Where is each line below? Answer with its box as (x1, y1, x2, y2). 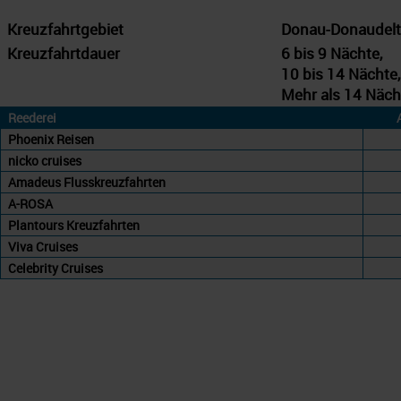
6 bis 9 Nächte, (281, 43, 382, 64)
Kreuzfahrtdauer (7, 43, 120, 64)
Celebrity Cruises (8, 260, 103, 277)
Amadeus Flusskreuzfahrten (8, 174, 166, 192)
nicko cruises (8, 152, 81, 170)
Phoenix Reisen (8, 131, 94, 149)
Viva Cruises (8, 238, 78, 256)
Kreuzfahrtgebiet (7, 19, 124, 40)
